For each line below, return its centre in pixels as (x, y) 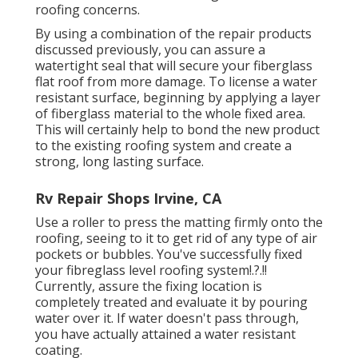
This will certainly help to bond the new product (177, 129)
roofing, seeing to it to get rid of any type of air (176, 238)
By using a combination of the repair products (173, 33)
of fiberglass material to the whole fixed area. (170, 113)
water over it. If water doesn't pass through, (167, 318)
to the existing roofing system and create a (163, 145)
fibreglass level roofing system (158, 270)
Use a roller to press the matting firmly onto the (179, 222)
